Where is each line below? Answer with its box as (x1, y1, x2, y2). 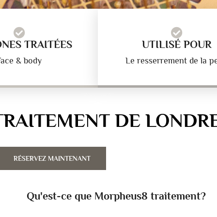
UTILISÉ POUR (141, 38, 212, 50)
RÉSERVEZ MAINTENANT (13, 155, 91, 162)
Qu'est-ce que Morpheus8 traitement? (27, 190, 206, 202)
